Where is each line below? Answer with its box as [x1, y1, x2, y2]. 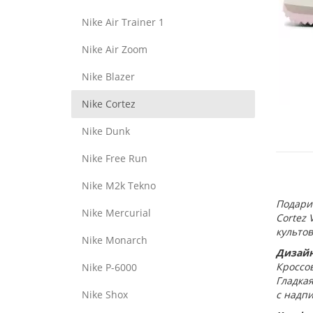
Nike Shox [82, 288, 128, 301]
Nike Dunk [82, 124, 130, 138]
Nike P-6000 [82, 261, 137, 274]
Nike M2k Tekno [82, 179, 156, 192]
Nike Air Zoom [82, 43, 147, 56]
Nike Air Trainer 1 [82, 15, 164, 29]
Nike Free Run [82, 152, 147, 165]
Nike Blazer [82, 70, 135, 83]
